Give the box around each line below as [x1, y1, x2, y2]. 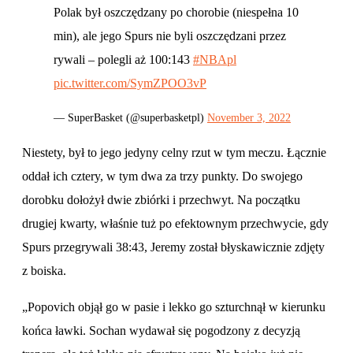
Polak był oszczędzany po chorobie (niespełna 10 [54, 5, 299, 19]
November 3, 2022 [207, 111, 291, 124]
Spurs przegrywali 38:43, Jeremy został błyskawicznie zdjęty [22, 240, 325, 254]
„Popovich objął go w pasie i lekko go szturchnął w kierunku [22, 299, 325, 314]
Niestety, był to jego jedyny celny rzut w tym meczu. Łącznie [22, 145, 326, 159]
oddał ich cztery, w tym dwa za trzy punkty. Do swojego [22, 169, 303, 183]
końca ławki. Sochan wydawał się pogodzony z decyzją [22, 323, 300, 337]
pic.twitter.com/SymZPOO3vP [54, 76, 206, 90]
